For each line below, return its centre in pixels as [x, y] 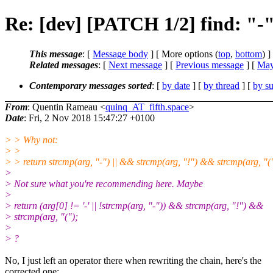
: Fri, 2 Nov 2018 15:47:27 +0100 [89, 118]
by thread [222, 85]
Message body [120, 54]
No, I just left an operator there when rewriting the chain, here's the [133, 260]
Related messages [64, 65]
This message [56, 54]
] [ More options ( [183, 54]
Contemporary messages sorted [90, 85]
